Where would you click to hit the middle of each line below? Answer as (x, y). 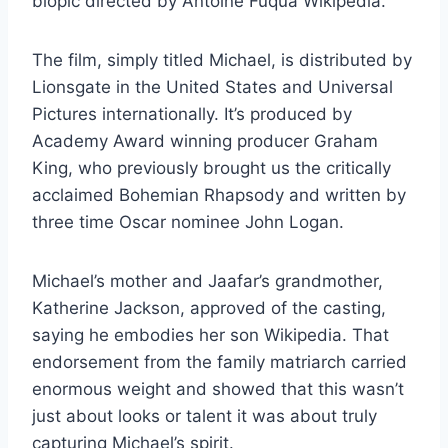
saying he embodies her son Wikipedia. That (210, 334)
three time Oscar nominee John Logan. (188, 221)
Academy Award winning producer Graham (205, 140)
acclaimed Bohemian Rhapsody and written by (219, 194)
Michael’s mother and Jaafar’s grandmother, (207, 280)
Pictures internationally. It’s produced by (192, 113)
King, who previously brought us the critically (211, 167)
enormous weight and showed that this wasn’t (218, 388)
